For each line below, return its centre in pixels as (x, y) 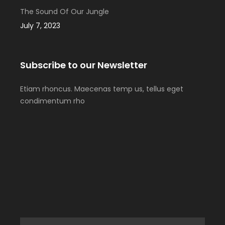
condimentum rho (52, 101)
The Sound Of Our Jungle (65, 11)
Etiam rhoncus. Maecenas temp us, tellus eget (102, 89)
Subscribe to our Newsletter (84, 65)
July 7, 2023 (40, 25)
